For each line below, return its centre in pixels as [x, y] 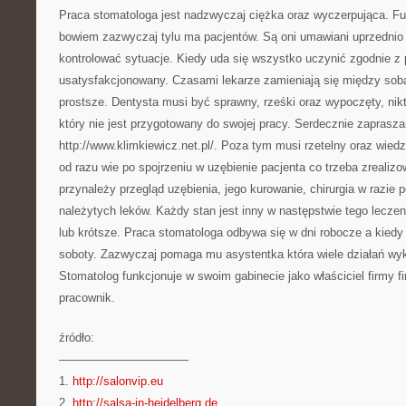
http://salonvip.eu [118, 381]
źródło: [77, 338]
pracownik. [87, 298]
